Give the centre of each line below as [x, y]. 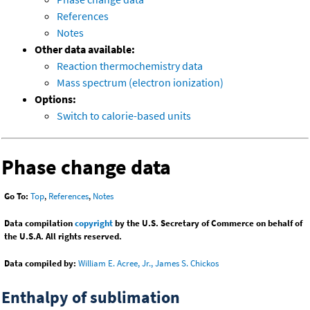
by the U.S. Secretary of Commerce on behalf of [208, 224]
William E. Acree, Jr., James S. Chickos [148, 264]
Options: [55, 99]
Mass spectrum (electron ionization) [140, 83]
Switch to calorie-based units [124, 116]
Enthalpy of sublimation [91, 298]
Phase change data [86, 167]
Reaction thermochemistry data [130, 66]
